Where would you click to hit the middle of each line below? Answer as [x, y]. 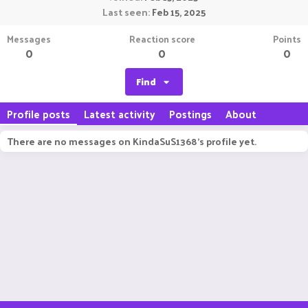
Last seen [125, 12]
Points [287, 39]
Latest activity [120, 114]
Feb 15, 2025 [179, 12]
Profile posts [38, 114]
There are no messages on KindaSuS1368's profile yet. [132, 141]
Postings [190, 114]
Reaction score [162, 39]
